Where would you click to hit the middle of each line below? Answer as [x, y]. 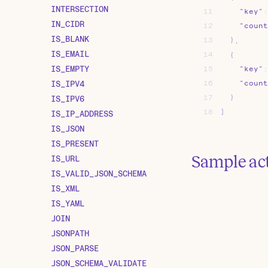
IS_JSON [68, 128]
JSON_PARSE [75, 248]
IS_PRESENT [75, 143]
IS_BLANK [70, 39]
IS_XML [65, 188]
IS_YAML [68, 203]
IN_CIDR [68, 24]
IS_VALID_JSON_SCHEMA [99, 173]
